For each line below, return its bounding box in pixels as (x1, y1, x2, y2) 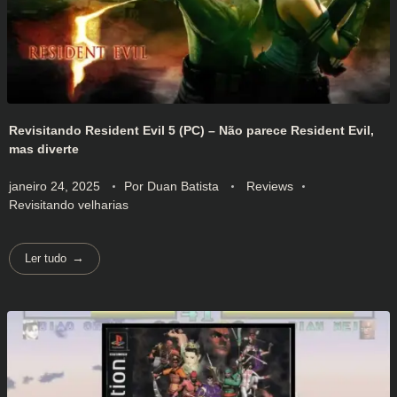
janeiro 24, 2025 (9, 178, 100, 193)
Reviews (246, 178, 293, 193)
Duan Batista (147, 178, 222, 193)
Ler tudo (25, 252, 67, 266)
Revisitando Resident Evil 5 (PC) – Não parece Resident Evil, (9, 122, 374, 137)
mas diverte (9, 141, 79, 156)
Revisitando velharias (9, 197, 128, 212)
